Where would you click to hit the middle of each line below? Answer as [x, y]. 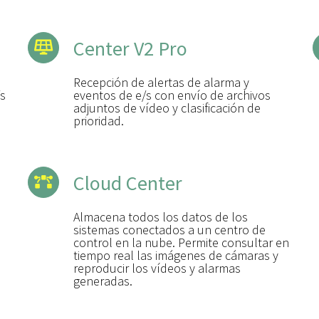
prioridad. [99, 120]
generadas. [103, 281]
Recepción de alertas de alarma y [161, 82]
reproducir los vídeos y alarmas [157, 268]
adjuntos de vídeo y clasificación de [167, 108]
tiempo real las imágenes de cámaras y [176, 255]
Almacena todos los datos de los [161, 216]
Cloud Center [128, 183]
